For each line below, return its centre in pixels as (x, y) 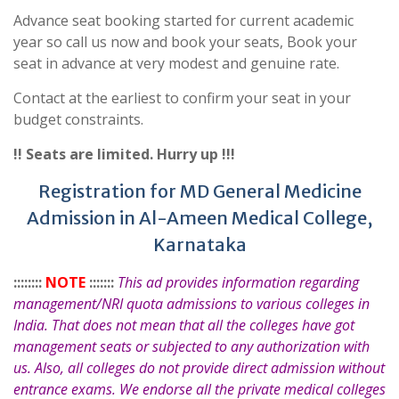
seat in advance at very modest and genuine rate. (176, 63)
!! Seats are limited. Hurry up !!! (124, 154)
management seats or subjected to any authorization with (191, 346)
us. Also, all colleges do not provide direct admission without (199, 367)
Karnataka (199, 244)
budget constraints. (78, 119)
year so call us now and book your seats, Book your (185, 41)
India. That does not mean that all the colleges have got (184, 325)
